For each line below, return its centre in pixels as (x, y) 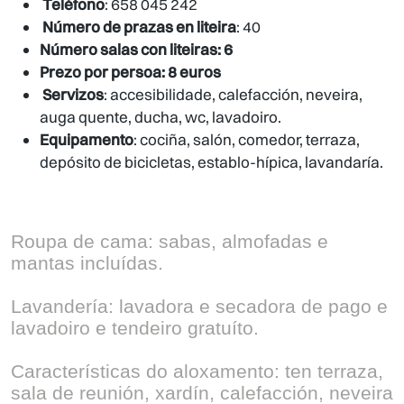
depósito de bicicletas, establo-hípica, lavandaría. (211, 162)
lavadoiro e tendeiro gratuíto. (135, 328)
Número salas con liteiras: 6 (136, 50)
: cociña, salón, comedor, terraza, (247, 140)
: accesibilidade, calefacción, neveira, (233, 95)
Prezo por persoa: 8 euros (130, 72)
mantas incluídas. (87, 263)
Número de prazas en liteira (139, 27)
